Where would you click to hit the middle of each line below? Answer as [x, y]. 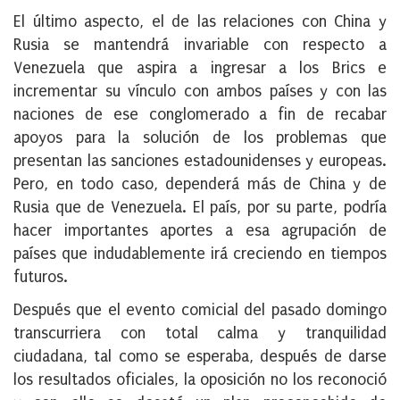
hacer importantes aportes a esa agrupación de [200, 231]
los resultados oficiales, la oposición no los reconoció [200, 380]
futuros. [41, 278]
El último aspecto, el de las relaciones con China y [200, 22]
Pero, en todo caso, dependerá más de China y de [200, 185]
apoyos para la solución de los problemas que [200, 138]
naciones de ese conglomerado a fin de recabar [200, 115]
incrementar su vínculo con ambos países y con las [200, 92]
